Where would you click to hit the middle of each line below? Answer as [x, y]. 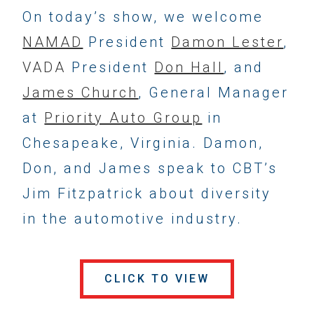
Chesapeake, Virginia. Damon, [143, 143]
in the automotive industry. [133, 219]
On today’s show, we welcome [143, 17]
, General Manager [214, 93]
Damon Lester [227, 42]
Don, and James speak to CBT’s [150, 169]
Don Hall [189, 68]
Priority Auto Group [123, 118]
